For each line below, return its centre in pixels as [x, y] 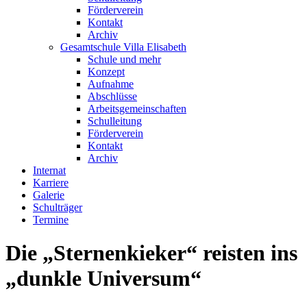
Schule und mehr [124, 59]
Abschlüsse [112, 96]
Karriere [51, 183]
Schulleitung [115, 121]
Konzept [106, 72]
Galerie [49, 195]
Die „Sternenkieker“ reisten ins [151, 253]
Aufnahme [111, 84]
